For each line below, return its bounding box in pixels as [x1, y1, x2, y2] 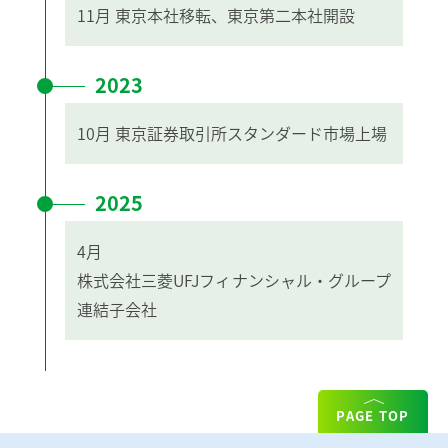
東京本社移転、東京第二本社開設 [115, 2, 355, 27]
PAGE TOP [336, 406, 410, 426]
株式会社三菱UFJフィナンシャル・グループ [77, 267, 391, 292]
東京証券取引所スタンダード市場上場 [115, 120, 387, 145]
